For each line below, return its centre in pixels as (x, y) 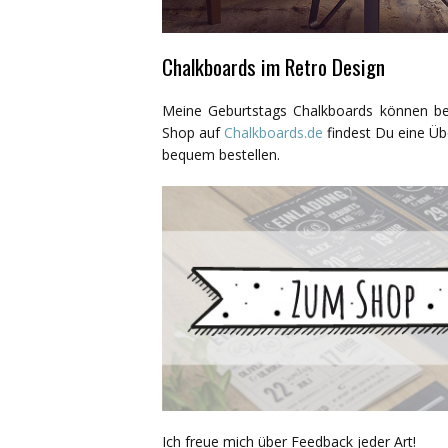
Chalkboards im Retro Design (273, 67)
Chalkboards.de (273, 133)
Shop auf (193, 133)
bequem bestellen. (221, 155)
